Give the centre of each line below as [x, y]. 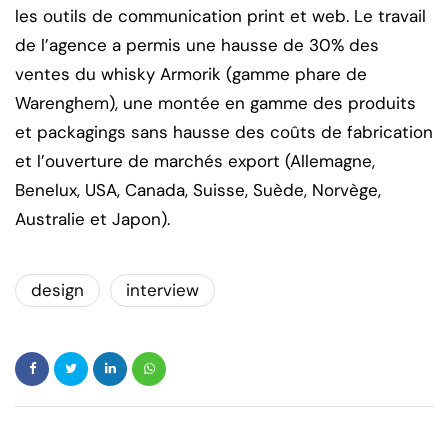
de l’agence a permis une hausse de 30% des [197, 44]
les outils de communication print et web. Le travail [220, 15]
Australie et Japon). [92, 218]
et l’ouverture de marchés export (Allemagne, [195, 160]
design [57, 289]
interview [162, 289]
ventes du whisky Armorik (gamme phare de [191, 73]
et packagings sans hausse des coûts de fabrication [224, 131]
